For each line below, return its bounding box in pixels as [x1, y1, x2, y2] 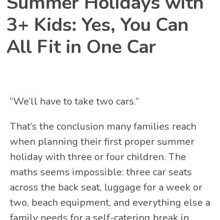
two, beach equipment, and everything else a [10, 195, 210, 209]
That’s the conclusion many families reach [10, 119, 196, 133]
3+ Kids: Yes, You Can [6, 12, 189, 37]
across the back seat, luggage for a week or [10, 180, 202, 194]
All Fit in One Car [6, 34, 156, 59]
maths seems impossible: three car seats [10, 165, 192, 179]
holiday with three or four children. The [10, 150, 186, 164]
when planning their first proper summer [10, 135, 194, 148]
